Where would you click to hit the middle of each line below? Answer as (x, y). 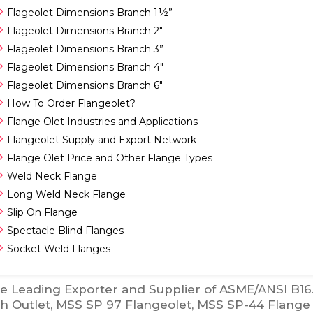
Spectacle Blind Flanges (65, 231)
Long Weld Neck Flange (66, 194)
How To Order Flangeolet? (71, 103)
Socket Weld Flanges (59, 249)
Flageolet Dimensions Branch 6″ (85, 85)
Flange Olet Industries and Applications (102, 122)
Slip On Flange (42, 212)
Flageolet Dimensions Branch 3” (85, 49)
